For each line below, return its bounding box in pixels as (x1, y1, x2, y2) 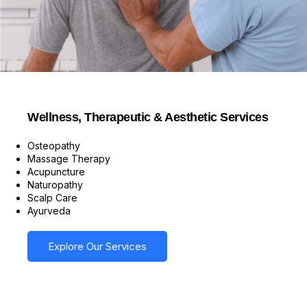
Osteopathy (27, 139, 80, 151)
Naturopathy (27, 178, 83, 191)
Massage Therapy (27, 152, 110, 164)
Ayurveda (27, 204, 71, 217)
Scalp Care (27, 191, 77, 204)
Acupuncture (27, 165, 85, 177)
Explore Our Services (48, 239, 147, 253)
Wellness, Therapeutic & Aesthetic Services (27, 110, 268, 124)
